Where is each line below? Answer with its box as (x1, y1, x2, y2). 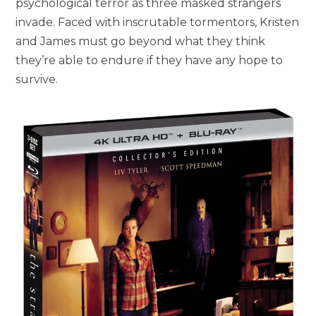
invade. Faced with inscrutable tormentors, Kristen (16, 16, 300, 30)
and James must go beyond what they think (16, 35, 266, 49)
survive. (16, 73, 59, 87)
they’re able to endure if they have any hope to (16, 54, 284, 68)
